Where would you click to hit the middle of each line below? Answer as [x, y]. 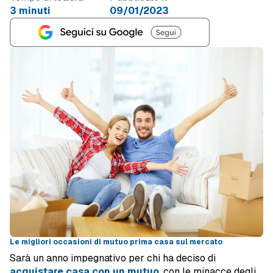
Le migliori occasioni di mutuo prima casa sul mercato [116, 242]
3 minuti [30, 11]
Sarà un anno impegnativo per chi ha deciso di [113, 258]
